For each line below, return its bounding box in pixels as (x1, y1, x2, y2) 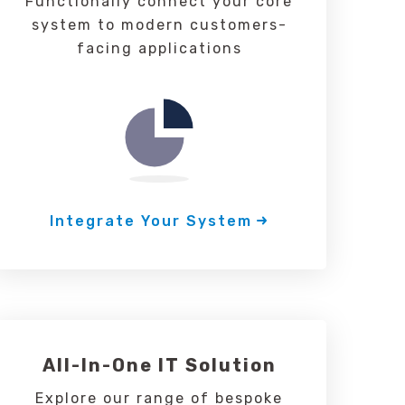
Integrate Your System (50, 212, 252, 230)
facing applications (76, 40, 242, 57)
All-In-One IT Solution (42, 354, 277, 376)
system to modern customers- (31, 16, 287, 33)
